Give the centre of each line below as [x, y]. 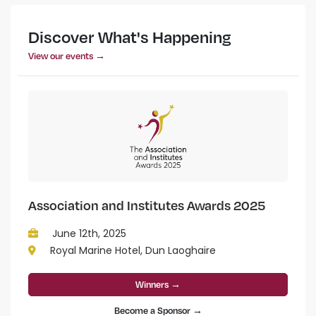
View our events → [67, 56]
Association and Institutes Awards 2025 [147, 205]
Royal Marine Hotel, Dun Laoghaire [132, 251]
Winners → [158, 285]
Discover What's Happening [130, 37]
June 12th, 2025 [88, 234]
